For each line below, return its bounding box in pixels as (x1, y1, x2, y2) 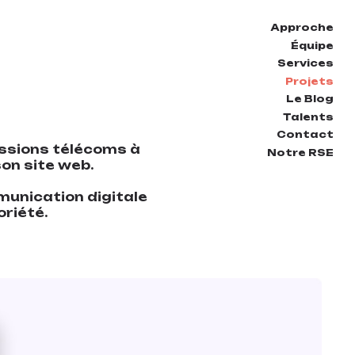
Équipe (291, 39, 334, 52)
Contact (277, 128, 334, 140)
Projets (285, 74, 334, 87)
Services (277, 57, 334, 69)
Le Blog (286, 93, 334, 105)
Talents (283, 110, 334, 123)
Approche (270, 21, 334, 33)
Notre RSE (267, 146, 334, 158)
